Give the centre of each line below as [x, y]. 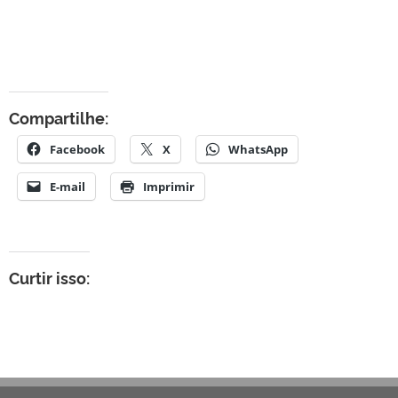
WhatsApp [258, 149]
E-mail [68, 187]
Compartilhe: [59, 117]
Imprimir [169, 187]
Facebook [77, 149]
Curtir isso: [49, 277]
